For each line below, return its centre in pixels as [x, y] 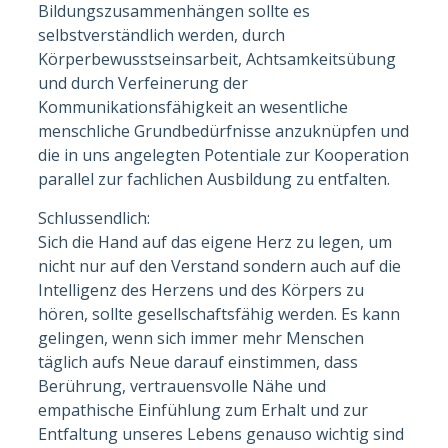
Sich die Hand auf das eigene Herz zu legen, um [215, 241]
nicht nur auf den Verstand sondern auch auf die [220, 265]
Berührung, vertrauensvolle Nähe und [182, 385]
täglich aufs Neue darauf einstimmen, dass [198, 361]
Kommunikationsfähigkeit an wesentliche [193, 106]
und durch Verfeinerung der [143, 82]
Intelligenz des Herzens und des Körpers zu [201, 289]
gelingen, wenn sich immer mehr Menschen [201, 337]
